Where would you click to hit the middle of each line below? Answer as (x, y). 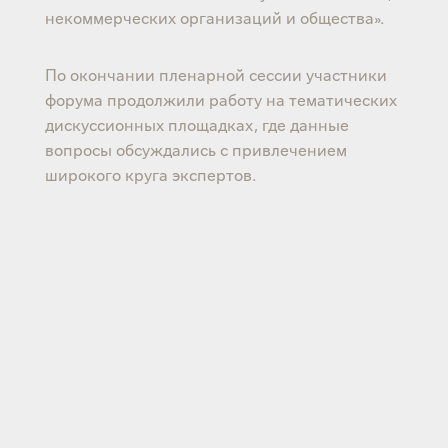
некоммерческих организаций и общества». (214, 16)
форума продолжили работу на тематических (220, 98)
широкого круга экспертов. (150, 173)
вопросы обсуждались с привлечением (195, 148)
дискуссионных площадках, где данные (196, 123)
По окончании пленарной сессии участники (215, 73)
